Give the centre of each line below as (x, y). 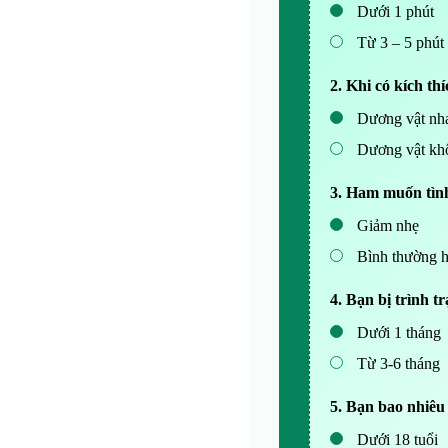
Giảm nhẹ (385, 225)
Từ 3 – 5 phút (398, 42)
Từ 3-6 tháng (396, 363)
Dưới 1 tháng (396, 332)
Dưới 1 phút (393, 11)
